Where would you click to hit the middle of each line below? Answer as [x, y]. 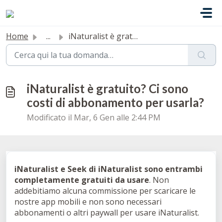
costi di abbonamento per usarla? [115, 102]
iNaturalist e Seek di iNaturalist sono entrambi [109, 169]
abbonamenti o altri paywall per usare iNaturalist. [108, 213]
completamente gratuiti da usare [82, 180]
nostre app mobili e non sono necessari [88, 202]
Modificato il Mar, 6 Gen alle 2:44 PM [94, 117]
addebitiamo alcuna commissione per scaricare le [105, 191]
